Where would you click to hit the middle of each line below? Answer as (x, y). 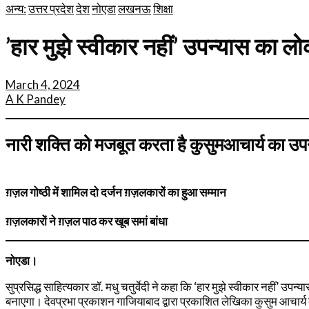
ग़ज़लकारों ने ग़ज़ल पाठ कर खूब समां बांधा (87, 221)
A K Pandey (36, 99)
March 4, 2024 (43, 84)
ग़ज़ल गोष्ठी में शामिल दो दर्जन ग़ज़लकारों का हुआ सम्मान (116, 192)
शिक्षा (163, 9)
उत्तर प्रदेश (51, 9)
